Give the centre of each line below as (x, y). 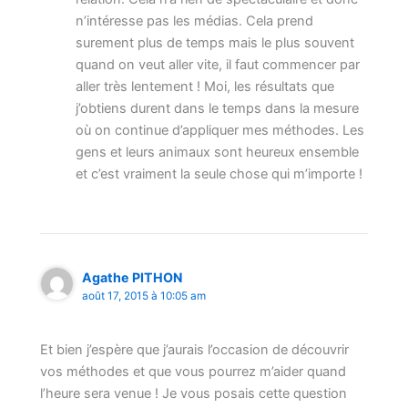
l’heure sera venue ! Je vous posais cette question (194, 393)
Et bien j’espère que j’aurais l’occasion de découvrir (195, 349)
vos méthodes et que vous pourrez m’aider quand (194, 371)
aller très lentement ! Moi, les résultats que (205, 87)
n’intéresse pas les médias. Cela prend (195, 21)
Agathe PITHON (133, 278)
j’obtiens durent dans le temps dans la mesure (218, 109)
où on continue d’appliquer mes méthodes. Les (220, 131)
